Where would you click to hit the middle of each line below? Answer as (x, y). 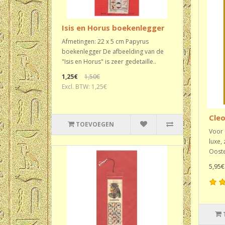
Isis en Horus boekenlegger (113, 28)
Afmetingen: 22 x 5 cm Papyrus (105, 41)
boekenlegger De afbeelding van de (113, 51)
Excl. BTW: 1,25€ (84, 87)
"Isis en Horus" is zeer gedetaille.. (109, 62)
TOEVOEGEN (95, 124)
